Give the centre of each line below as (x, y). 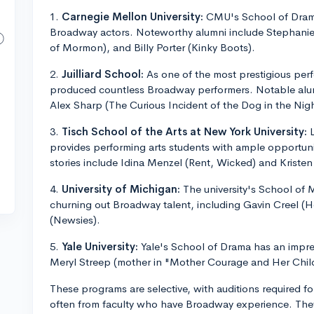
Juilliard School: (103, 74)
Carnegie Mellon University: (132, 16)
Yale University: (100, 246)
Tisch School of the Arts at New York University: (184, 131)
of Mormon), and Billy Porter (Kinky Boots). (152, 47)
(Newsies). (75, 220)
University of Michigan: (121, 189)
